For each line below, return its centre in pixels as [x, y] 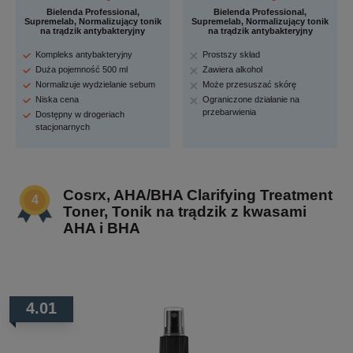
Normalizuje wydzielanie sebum [95, 85]
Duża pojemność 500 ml [82, 70]
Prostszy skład [232, 55]
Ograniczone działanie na [251, 100]
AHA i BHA [102, 229]
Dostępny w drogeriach [80, 115]
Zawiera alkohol [233, 70]
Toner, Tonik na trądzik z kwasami [185, 212]
